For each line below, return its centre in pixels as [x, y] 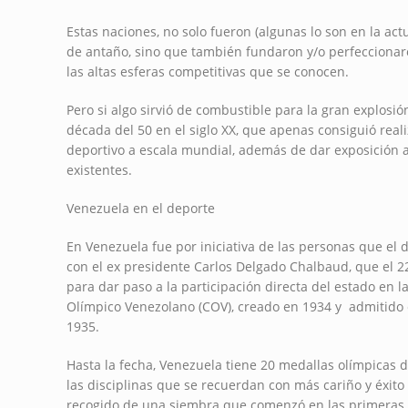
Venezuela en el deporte [140, 209]
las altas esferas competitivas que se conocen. [207, 72]
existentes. [99, 170]
